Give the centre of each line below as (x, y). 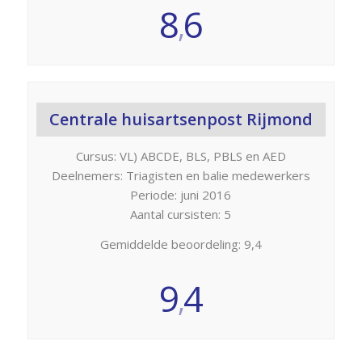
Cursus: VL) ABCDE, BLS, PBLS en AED (181, 156)
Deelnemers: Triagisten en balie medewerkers (181, 176)
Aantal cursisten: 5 (181, 215)
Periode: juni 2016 (181, 195)
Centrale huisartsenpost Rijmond (181, 119)
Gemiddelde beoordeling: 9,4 (181, 244)
